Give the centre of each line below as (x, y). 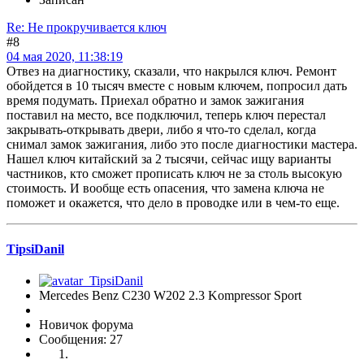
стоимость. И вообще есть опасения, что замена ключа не (165, 188)
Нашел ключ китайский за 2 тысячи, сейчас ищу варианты (169, 158)
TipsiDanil (35, 249)
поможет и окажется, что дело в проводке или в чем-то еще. (173, 202)
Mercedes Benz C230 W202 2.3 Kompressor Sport (170, 296)
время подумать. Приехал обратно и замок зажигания (155, 100)
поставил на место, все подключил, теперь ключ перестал (166, 115)
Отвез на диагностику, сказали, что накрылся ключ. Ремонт (171, 71)
